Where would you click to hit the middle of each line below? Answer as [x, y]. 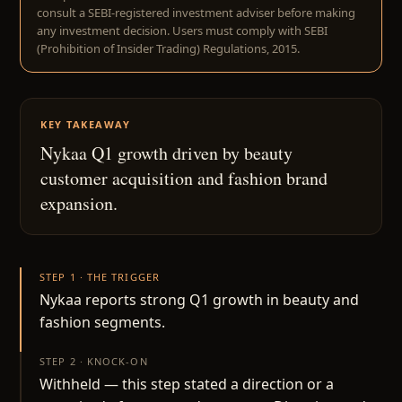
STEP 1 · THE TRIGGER [100, 277]
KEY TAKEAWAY [86, 124]
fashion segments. [102, 322]
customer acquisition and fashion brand [184, 178]
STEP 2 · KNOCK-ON [94, 361]
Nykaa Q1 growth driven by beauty [166, 153]
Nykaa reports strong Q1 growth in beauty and [199, 300]
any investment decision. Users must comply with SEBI [182, 31]
